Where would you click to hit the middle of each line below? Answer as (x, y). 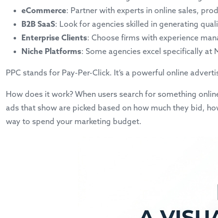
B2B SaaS (38, 24)
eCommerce (44, 11)
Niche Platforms (51, 52)
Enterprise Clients (54, 38)
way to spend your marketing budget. (74, 122)
